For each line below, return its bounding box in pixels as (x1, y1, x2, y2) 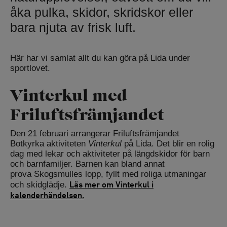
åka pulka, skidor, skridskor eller (10, 5, 193, 20)
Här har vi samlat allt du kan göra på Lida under (10, 53, 190, 63)
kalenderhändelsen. (10, 190, 84, 201)
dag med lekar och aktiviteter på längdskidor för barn (10, 149, 210, 159)
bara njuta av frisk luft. (10, 20, 136, 35)
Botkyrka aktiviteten (10, 139, 88, 149)
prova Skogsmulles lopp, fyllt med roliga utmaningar (10, 169, 206, 179)
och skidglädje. (10, 180, 69, 190)
